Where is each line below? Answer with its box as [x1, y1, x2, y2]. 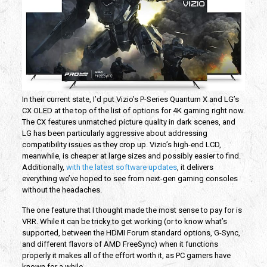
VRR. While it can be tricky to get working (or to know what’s [21, 217, 227, 226]
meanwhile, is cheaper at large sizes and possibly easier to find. [21, 151, 241, 161]
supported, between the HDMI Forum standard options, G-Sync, [21, 228, 240, 238]
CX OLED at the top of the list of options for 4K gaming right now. [21, 106, 245, 116]
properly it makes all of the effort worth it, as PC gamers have [21, 251, 231, 260]
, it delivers [176, 163, 213, 172]
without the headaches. [21, 185, 102, 195]
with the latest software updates [66, 163, 177, 172]
